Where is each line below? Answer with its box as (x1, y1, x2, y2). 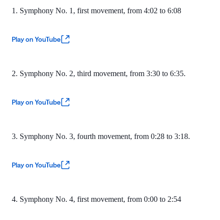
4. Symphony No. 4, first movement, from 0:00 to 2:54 (12, 194, 181, 203)
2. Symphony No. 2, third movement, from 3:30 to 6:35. (12, 69, 186, 78)
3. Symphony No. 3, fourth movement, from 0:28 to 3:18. (12, 132, 190, 140)
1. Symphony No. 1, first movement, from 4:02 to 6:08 (12, 6, 183, 15)
